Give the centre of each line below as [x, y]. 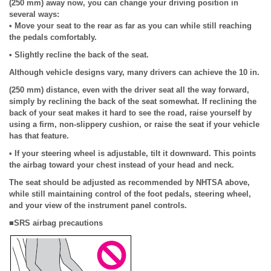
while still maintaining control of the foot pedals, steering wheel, [130, 194]
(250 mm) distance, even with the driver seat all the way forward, [129, 90]
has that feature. [39, 136]
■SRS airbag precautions [56, 223]
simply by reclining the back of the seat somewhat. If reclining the [133, 101]
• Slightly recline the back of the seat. [79, 55]
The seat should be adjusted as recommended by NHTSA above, [129, 182]
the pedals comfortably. [53, 37]
